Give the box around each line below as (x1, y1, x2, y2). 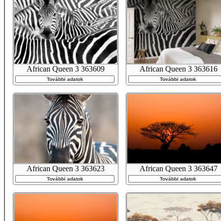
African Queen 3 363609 (27, 65, 105, 74)
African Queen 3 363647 (140, 164, 218, 173)
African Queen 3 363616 (140, 65, 218, 74)
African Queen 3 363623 (27, 164, 105, 173)
